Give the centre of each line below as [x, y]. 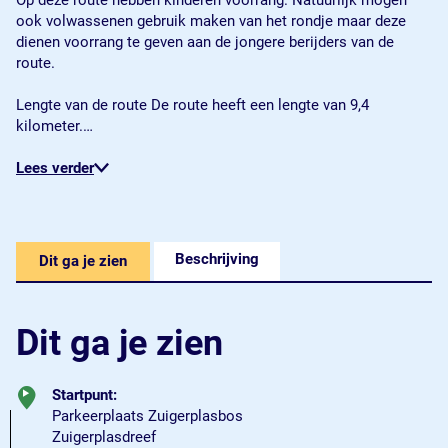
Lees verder [55, 168]
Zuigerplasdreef [104, 437]
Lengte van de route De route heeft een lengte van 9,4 [192, 105]
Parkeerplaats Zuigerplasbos [147, 416]
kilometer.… [54, 126]
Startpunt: [84, 395]
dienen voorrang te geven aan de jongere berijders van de [205, 42]
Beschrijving [217, 259]
